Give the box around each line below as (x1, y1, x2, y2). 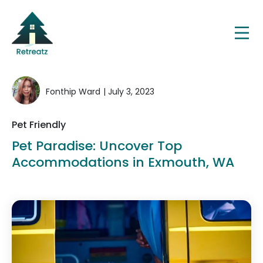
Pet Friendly (12, 118, 66, 131)
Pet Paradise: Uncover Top (12, 137, 182, 155)
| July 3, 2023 (103, 85, 154, 97)
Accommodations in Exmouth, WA (12, 153, 234, 171)
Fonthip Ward (46, 85, 100, 97)
